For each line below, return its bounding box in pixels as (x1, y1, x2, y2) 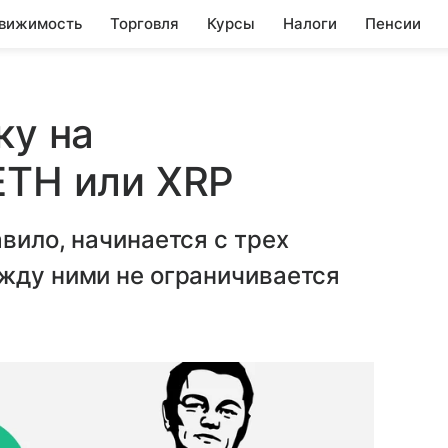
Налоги (283, 14, 337, 33)
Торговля (110, 14, 179, 33)
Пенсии (365, 14, 421, 33)
